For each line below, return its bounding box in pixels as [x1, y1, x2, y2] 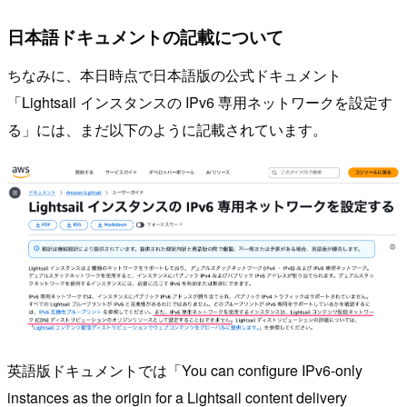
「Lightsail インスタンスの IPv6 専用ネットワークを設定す [7, 91, 392, 113]
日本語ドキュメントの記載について [7, 24, 283, 50]
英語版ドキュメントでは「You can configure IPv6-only [7, 360, 362, 382]
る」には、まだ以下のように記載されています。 [7, 118, 327, 140]
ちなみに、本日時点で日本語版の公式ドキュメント [7, 64, 342, 85]
